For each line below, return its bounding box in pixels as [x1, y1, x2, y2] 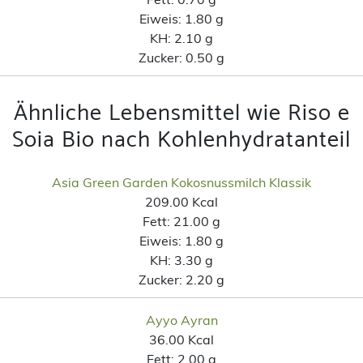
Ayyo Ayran [145, 311, 218, 328]
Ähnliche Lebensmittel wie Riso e [13, 94, 350, 132]
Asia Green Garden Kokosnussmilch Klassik [52, 173, 311, 190]
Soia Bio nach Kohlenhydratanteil [12, 121, 351, 159]
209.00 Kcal [145, 193, 218, 210]
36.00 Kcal [149, 331, 214, 348]
